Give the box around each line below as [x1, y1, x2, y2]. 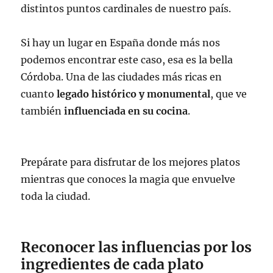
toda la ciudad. [21, 190, 91, 202]
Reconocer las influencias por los [21, 238, 252, 256]
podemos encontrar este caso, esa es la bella [21, 54, 233, 66]
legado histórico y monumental [54, 88, 211, 100]
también [21, 105, 65, 117]
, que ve [210, 88, 247, 100]
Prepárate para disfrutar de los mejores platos [21, 156, 241, 168]
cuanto [21, 88, 55, 100]
